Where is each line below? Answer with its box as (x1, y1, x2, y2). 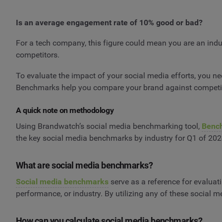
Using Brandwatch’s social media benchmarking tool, (16, 121, 202, 131)
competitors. (16, 50, 61, 60)
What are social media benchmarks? (16, 160, 153, 170)
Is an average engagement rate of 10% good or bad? (16, 17, 205, 27)
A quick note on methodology (16, 105, 114, 115)
